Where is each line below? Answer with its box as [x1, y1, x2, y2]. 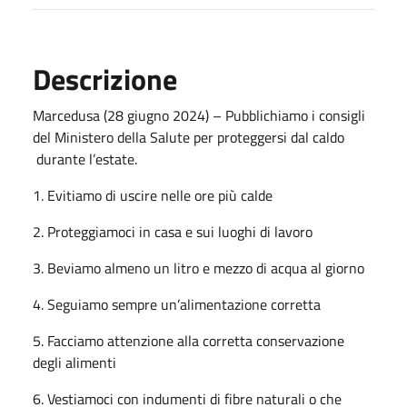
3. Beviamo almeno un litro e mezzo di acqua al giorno [33, 256, 364, 279]
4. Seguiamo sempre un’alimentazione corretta [33, 293, 321, 315]
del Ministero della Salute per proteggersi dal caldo [33, 125, 344, 148]
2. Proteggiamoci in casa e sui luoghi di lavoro [33, 220, 313, 243]
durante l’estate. [33, 147, 141, 170]
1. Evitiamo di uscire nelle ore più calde [33, 184, 273, 206]
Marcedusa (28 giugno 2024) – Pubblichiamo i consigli [33, 104, 365, 126]
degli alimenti [33, 351, 116, 373]
